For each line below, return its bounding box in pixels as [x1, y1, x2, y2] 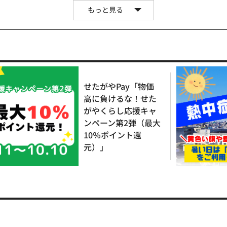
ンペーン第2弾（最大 [84, 116, 161, 129]
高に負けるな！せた [84, 92, 157, 104]
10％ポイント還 [84, 128, 141, 141]
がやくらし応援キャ [84, 104, 157, 117]
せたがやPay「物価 [84, 80, 154, 92]
